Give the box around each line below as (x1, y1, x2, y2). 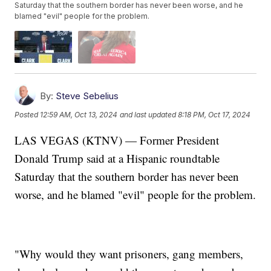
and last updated (120, 110, 177, 120)
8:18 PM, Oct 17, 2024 (178, 110, 251, 120)
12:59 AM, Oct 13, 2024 (40, 110, 118, 120)
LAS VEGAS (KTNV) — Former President (15, 132, 220, 148)
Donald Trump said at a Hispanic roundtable (15, 150, 220, 166)
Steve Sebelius (56, 90, 119, 102)
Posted (15, 110, 41, 120)
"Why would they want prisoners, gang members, (15, 246, 244, 261)
